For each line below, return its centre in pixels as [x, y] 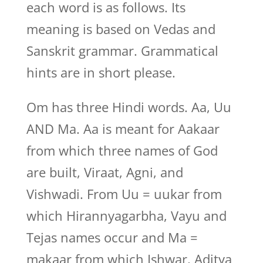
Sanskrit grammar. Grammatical [122, 50]
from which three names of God [122, 150]
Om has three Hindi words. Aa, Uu [129, 107]
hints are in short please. [101, 72]
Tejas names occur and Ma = [112, 237]
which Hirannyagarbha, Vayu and [126, 215]
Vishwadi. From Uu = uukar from [124, 194]
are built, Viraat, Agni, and [104, 172]
